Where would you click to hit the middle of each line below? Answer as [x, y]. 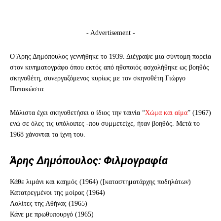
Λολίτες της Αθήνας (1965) [49, 203]
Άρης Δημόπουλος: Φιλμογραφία [89, 160]
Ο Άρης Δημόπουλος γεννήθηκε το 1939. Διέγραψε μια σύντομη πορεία [110, 56]
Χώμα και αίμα [166, 112]
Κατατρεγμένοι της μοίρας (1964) [57, 192]
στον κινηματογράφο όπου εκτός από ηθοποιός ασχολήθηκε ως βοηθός [110, 67]
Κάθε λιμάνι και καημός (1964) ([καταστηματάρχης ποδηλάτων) [100, 182]
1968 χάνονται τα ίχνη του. [48, 134]
